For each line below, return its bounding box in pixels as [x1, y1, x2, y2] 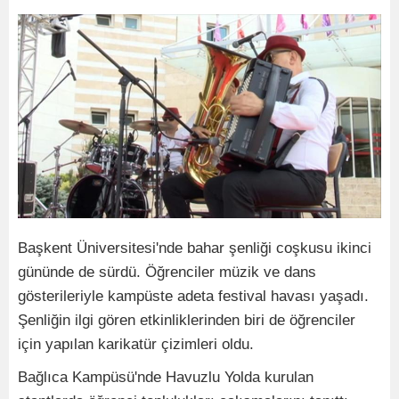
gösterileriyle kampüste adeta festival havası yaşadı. [18, 288, 369, 305]
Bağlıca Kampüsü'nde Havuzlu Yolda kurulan [18, 369, 313, 387]
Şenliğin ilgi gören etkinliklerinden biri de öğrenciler [18, 312, 355, 330]
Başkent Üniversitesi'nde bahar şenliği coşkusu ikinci [18, 240, 371, 257]
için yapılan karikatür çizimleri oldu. [18, 336, 254, 354]
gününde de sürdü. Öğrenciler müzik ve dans [18, 264, 316, 281]
